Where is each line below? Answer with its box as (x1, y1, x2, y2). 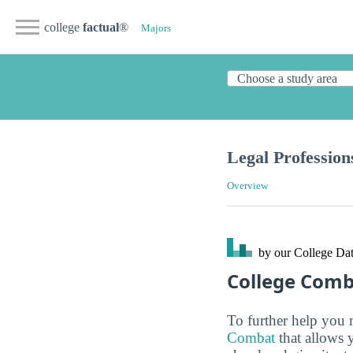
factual (83, 20, 119, 34)
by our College (255, 246, 336, 260)
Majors (141, 23, 171, 34)
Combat (227, 329, 275, 346)
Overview (227, 180, 268, 192)
